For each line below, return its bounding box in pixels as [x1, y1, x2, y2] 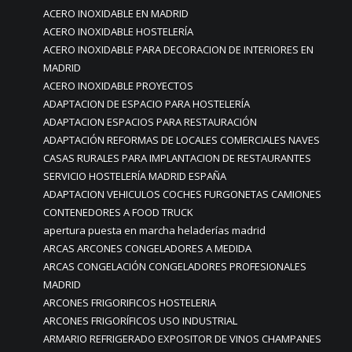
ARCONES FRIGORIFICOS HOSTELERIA [43, 295, 216, 310]
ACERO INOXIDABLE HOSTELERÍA [43, 24, 193, 38]
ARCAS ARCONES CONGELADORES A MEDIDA [43, 241, 251, 255]
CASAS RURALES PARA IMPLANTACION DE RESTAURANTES [43, 151, 311, 165]
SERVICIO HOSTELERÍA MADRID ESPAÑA [43, 169, 226, 183]
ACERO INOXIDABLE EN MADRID [43, 6, 189, 20]
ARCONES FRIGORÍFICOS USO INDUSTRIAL [43, 313, 237, 328]
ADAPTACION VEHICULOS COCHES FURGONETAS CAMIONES [43, 187, 321, 201]
